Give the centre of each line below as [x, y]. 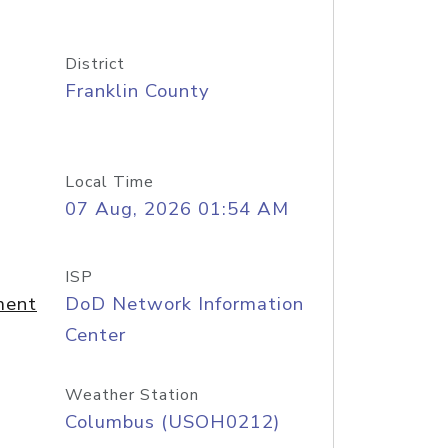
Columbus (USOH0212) [172, 422]
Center [95, 335]
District [94, 64]
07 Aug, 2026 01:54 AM [176, 209]
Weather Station [131, 395]
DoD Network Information [184, 304]
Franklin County [137, 91]
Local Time [109, 182]
